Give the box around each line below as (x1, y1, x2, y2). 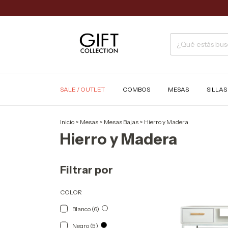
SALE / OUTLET (60, 85, 105, 93)
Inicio (60, 118, 74, 126)
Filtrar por (60, 163, 113, 176)
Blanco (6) (72, 205, 99, 213)
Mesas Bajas (104, 118, 138, 126)
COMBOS (123, 85, 150, 93)
